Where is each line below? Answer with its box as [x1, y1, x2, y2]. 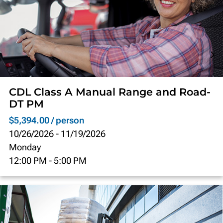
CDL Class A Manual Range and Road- [9, 85, 211, 98]
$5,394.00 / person [9, 114, 85, 125]
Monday [9, 141, 41, 152]
